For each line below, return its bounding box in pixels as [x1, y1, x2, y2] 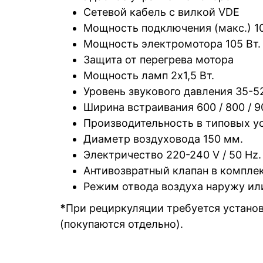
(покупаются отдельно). [60, 217, 183, 230]
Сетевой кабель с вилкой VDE [83, 5, 240, 18]
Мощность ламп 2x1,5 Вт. [83, 69, 214, 82]
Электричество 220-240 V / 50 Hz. [83, 148, 261, 161]
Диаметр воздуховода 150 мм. [83, 132, 243, 145]
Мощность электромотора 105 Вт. [83, 37, 261, 50]
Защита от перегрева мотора [83, 53, 234, 66]
